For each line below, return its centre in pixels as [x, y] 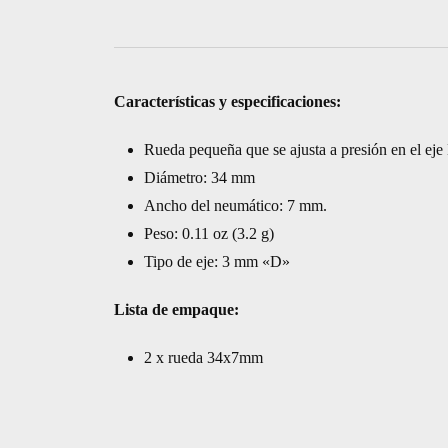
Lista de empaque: [176, 309]
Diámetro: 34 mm [199, 177]
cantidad [139, 121]
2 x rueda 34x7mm [203, 357]
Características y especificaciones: [227, 101]
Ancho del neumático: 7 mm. [235, 205]
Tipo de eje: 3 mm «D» [216, 261]
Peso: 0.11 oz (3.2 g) [208, 233]
